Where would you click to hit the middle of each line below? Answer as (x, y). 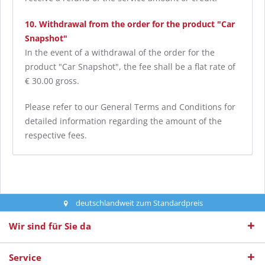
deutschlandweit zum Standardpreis (139, 203)
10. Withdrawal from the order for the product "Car (130, 24)
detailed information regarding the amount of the (123, 121)
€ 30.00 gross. (52, 81)
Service (25, 257)
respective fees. (56, 135)
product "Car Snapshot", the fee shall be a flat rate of (130, 67)
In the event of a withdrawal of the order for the (120, 52)
